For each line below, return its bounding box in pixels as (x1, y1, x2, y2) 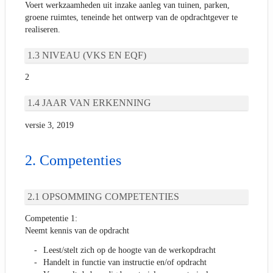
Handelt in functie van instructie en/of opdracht (43, 258, 207, 268)
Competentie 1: (25, 214, 77, 224)
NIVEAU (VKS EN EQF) (42, 49, 146, 60)
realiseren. (25, 24, 60, 34)
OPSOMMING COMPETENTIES (42, 191, 179, 202)
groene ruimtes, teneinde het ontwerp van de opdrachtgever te (25, 12, 238, 22)
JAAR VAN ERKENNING (42, 97, 151, 108)
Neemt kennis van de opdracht (25, 226, 129, 236)
